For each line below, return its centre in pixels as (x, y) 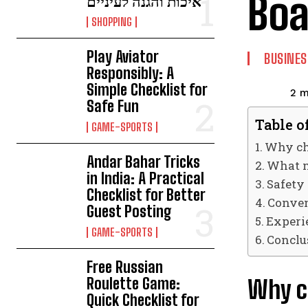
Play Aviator (123, 57)
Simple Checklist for (147, 90)
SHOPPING (112, 22)
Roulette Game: (134, 284)
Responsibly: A (131, 74)
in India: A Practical (146, 179)
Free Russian (125, 267)
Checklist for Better (146, 195)
